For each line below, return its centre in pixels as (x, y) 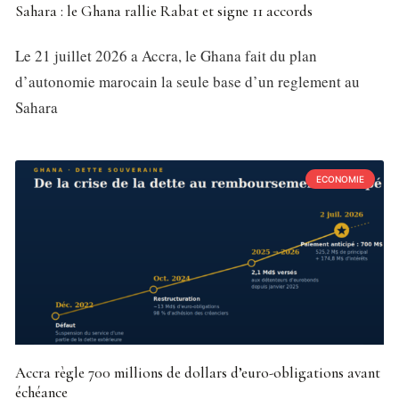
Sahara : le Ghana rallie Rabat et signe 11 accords (164, 12)
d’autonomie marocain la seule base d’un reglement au (187, 82)
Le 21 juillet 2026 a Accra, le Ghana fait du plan (166, 56)
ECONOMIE (340, 179)
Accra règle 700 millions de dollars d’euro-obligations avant (198, 373)
